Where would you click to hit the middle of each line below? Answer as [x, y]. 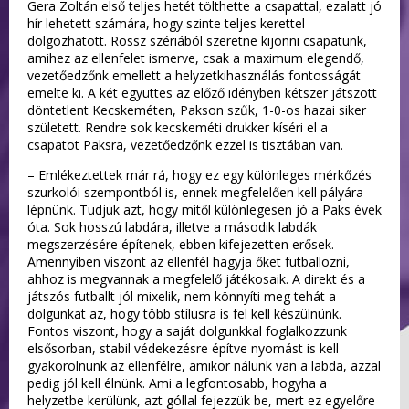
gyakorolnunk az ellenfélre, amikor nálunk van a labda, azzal [204, 365]
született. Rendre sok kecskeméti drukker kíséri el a [178, 127]
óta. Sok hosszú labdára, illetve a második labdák [172, 226]
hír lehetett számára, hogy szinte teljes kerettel [166, 23]
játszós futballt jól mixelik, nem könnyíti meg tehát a [182, 296]
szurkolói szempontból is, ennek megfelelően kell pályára [195, 192]
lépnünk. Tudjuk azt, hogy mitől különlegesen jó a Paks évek [204, 209]
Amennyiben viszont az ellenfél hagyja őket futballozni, [189, 261]
